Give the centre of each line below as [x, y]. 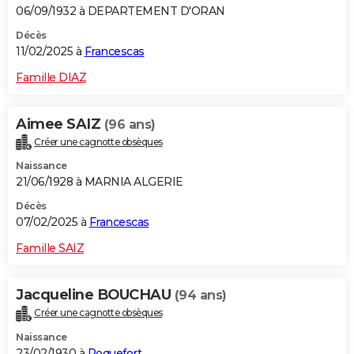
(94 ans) [200, 296]
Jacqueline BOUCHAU [95, 295]
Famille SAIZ [50, 249]
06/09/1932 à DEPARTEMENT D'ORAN [121, 11]
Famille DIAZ [51, 77]
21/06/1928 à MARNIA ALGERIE [100, 182]
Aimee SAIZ [60, 124]
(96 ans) [130, 124]
